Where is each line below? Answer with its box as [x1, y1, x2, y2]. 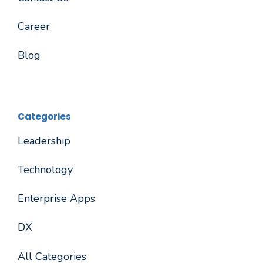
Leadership [18, 134, 70, 149]
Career [18, 19, 50, 33]
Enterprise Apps [18, 191, 95, 206]
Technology [18, 163, 73, 177]
